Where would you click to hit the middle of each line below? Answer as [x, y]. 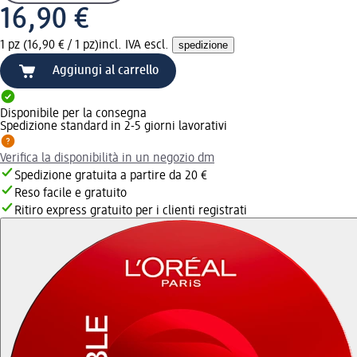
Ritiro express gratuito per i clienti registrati [131, 211]
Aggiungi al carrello [106, 71]
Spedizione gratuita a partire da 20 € [111, 176]
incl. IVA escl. [135, 45]
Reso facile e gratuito [71, 193]
